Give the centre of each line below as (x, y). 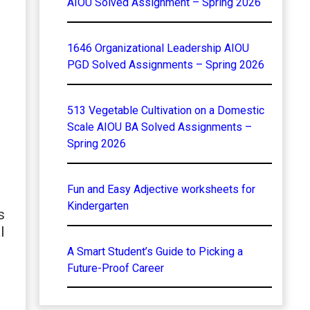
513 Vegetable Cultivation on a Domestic (165, 110)
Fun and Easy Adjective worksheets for (161, 189)
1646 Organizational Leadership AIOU (158, 48)
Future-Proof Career (115, 268)
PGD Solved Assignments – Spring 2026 (165, 64)
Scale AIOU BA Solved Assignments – (159, 127)
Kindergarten (98, 206)
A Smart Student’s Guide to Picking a (155, 251)
